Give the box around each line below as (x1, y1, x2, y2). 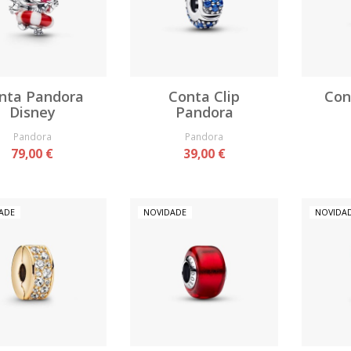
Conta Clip (168, 86, 241, 106)
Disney (9, 102, 56, 121)
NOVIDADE (143, 205, 186, 218)
